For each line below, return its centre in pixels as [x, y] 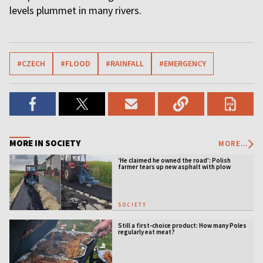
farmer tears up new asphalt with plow [174, 167]
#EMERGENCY [183, 63]
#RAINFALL [125, 63]
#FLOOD [75, 63]
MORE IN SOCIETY [45, 143]
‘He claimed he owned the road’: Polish [174, 160]
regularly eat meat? [146, 232]
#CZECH [31, 63]
